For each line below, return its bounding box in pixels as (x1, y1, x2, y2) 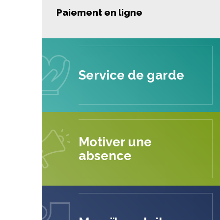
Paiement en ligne (56, 7, 142, 18)
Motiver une (79, 135, 152, 149)
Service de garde (79, 68, 184, 82)
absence (79, 148, 132, 163)
